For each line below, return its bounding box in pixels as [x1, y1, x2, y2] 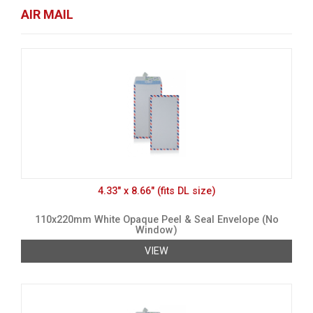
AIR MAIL [21, 7, 73, 22]
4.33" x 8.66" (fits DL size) [97, 185, 216, 198]
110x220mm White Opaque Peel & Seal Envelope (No [34, 214, 279, 226]
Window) [136, 224, 177, 237]
